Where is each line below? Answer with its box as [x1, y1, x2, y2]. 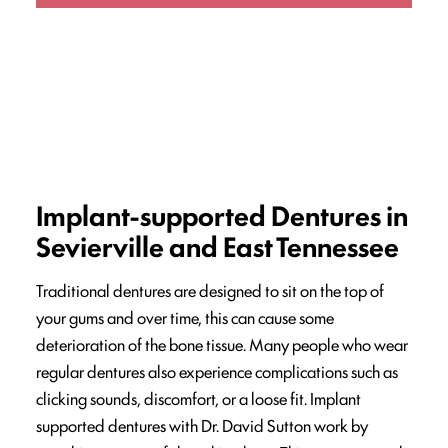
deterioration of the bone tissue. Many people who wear [36, 332, 408, 357]
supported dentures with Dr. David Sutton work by [36, 413, 368, 438]
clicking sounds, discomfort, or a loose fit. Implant [36, 386, 361, 411]
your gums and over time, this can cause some [36, 305, 334, 330]
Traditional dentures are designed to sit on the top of [36, 278, 384, 303]
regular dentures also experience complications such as [36, 359, 398, 384]
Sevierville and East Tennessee [36, 225, 399, 266]
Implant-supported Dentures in [36, 194, 408, 235]
